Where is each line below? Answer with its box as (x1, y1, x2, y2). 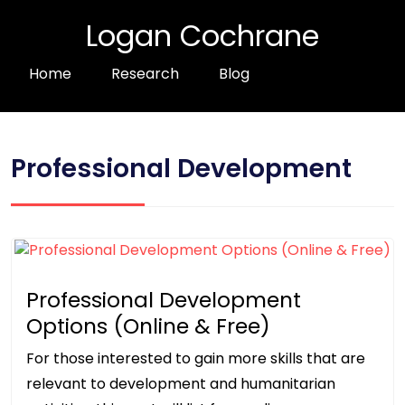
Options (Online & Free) (26, 311, 270, 342)
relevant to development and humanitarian (26, 373, 335, 395)
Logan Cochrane (86, 15, 319, 56)
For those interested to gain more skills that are (26, 348, 365, 370)
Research (111, 63, 179, 84)
